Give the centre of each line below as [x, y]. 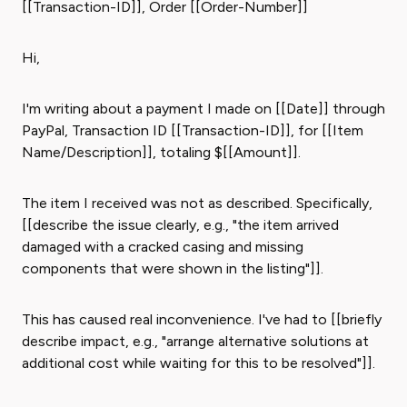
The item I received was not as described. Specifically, [197, 203]
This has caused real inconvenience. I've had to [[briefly [202, 319]
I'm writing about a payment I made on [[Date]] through [203, 109]
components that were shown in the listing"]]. [173, 268]
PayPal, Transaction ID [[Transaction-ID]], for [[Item [193, 130]
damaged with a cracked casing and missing [163, 247]
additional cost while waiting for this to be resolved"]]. [199, 363]
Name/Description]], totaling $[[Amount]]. [161, 152]
